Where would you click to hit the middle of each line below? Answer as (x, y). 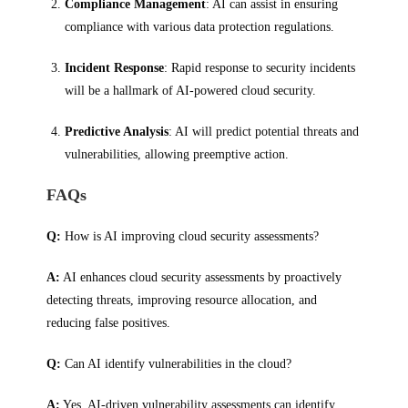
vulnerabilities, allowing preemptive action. (177, 154)
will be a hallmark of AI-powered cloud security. (191, 91)
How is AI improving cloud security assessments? (190, 236)
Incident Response (115, 68)
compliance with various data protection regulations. (200, 27)
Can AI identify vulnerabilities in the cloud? (177, 364)
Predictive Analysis (117, 132)
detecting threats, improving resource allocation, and (182, 300)
